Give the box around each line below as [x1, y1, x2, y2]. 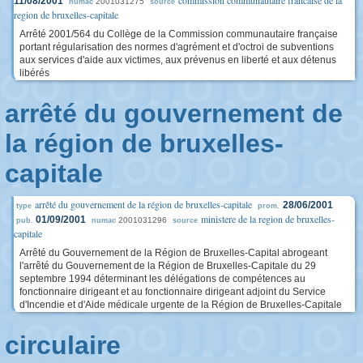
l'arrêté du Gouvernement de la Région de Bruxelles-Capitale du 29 [19, 260, 316, 271]
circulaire [5, 331, 121, 360]
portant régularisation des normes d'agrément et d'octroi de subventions [19, 41, 334, 53]
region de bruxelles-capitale [14, 8, 118, 21]
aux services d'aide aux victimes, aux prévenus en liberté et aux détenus [19, 54, 336, 66]
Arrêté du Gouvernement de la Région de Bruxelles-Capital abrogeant [19, 247, 327, 258]
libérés [19, 67, 49, 79]
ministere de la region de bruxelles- [201, 212, 335, 225]
